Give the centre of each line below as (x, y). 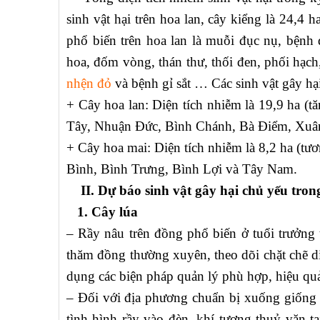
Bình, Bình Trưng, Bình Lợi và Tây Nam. (182, 169)
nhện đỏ (89, 84)
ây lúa (120, 212)
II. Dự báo (106, 191)
